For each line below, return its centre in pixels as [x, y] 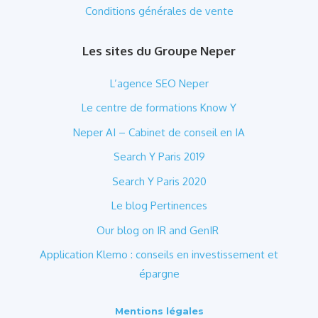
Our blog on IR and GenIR [159, 230]
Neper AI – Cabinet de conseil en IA [159, 132]
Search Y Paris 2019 [159, 157]
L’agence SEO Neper [159, 83]
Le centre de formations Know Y [159, 108]
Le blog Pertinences [159, 206]
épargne [159, 274]
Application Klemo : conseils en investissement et [159, 255]
